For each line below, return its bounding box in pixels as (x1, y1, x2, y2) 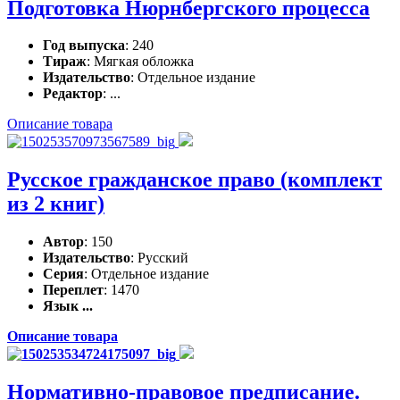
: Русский (130, 250, 188, 266)
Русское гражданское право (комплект (7, 168, 382, 192)
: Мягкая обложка (87, 54, 194, 70)
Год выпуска (43, 37, 125, 54)
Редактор (43, 86, 103, 102)
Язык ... (43, 298, 93, 314)
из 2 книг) (7, 192, 104, 216)
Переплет (43, 282, 104, 298)
